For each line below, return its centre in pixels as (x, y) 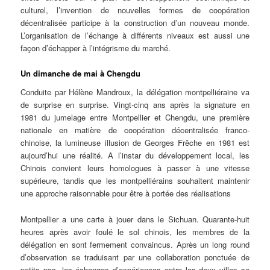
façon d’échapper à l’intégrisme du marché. (96, 48)
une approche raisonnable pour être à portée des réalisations (126, 193)
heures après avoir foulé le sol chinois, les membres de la (135, 231)
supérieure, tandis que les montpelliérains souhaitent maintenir (135, 181)
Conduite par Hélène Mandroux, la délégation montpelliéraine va (135, 92)
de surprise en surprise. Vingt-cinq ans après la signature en (135, 105)
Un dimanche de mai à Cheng (76, 73)
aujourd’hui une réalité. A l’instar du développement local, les (135, 155)
